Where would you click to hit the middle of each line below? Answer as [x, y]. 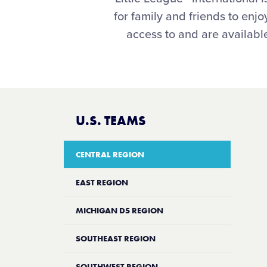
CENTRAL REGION [110, 154]
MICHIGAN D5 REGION [119, 210]
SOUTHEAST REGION [116, 238]
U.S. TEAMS [111, 121]
